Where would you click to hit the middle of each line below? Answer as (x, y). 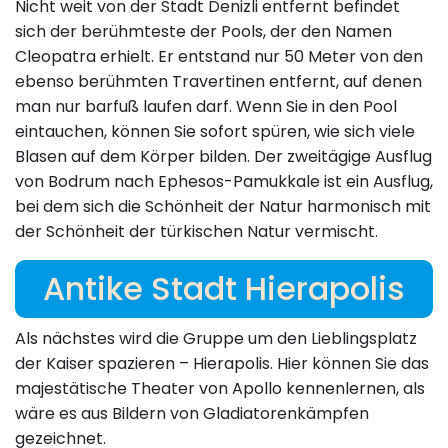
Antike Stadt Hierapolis (224, 289)
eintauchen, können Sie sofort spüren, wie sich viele (215, 132)
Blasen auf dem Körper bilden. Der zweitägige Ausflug (223, 157)
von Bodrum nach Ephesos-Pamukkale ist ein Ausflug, (224, 182)
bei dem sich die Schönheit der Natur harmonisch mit (223, 207)
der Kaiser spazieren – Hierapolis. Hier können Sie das (222, 364)
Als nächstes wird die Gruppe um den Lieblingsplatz (216, 339)
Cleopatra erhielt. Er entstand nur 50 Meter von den (219, 57)
